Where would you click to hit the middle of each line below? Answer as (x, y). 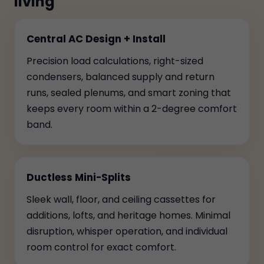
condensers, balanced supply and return (121, 77)
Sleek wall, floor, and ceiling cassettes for (121, 199)
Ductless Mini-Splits (79, 177)
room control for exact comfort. (101, 247)
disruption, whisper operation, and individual (127, 231)
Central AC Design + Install (96, 39)
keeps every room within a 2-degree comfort (132, 109)
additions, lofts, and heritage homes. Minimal (128, 215)
